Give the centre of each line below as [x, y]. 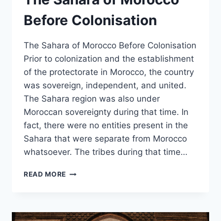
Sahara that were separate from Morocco [105, 139]
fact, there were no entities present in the [106, 126]
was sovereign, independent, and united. [105, 86]
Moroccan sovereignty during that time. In [106, 112]
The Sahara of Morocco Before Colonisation [110, 46]
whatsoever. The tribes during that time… [106, 152]
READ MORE [45, 174]
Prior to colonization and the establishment [109, 59]
